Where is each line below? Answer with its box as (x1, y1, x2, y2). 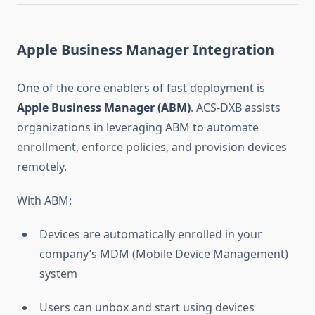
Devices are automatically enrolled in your (39, 226, 262, 243)
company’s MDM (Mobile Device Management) (39, 246, 288, 262)
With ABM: (17, 193, 72, 209)
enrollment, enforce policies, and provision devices (17, 139, 287, 155)
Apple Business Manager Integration (17, 40, 274, 60)
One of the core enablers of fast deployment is (17, 80, 265, 96)
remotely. (17, 159, 67, 175)
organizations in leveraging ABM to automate (17, 120, 259, 136)
